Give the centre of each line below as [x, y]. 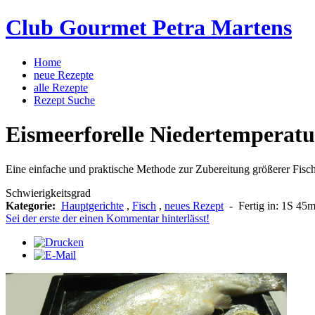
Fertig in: [260, 205]
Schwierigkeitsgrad [48, 193]
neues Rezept [194, 205]
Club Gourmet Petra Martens [149, 28]
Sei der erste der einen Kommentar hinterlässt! [108, 218]
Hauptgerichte [92, 205]
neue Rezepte [64, 75]
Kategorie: [32, 205]
